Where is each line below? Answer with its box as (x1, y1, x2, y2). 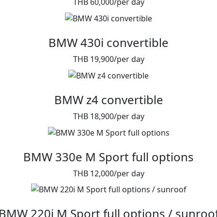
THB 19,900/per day (73, 54, 144, 65)
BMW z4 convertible (54, 91, 163, 108)
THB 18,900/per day (73, 110, 144, 122)
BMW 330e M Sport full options (23, 148, 194, 165)
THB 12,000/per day (73, 168, 144, 179)
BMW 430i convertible (48, 34, 169, 51)
